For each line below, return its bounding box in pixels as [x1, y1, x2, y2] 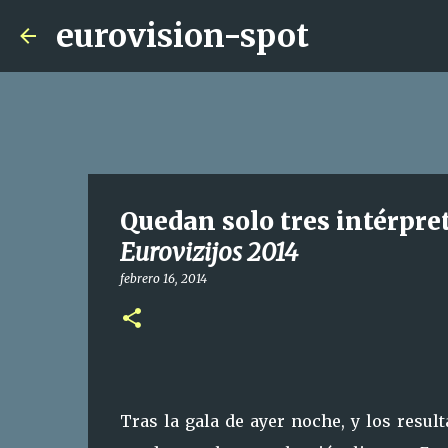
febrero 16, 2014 [119, 271, 207, 286]
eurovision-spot [56, 16, 309, 56]
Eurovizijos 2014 [119, 237, 298, 268]
